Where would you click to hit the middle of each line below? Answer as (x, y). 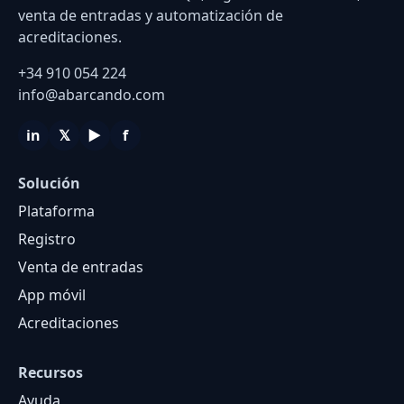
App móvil (52, 295)
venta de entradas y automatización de (151, 15)
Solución (49, 183)
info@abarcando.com (92, 95)
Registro (47, 239)
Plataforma (56, 211)
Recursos (50, 372)
